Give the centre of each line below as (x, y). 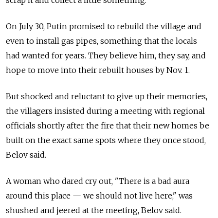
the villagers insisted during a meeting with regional (105, 111)
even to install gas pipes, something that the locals (101, 41)
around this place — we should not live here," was (99, 196)
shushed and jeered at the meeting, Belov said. (94, 210)
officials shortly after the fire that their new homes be (108, 126)
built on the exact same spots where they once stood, (106, 140)
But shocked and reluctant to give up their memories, (107, 97)
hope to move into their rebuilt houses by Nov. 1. (98, 70)
